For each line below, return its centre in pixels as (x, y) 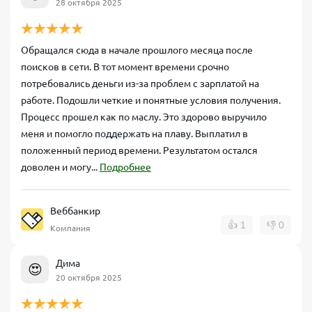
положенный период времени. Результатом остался (139, 150)
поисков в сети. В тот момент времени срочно (125, 67)
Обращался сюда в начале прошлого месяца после (137, 50)
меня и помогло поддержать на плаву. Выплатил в (134, 134)
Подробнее (125, 167)
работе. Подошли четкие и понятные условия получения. (151, 100)
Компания (70, 228)
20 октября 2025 (89, 277)
